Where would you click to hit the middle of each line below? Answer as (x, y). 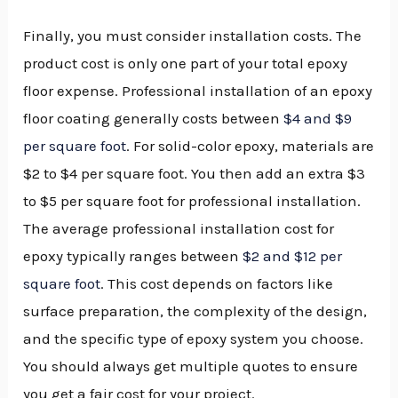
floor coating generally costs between (154, 118)
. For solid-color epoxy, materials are (251, 145)
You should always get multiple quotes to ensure (191, 366)
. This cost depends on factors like (217, 283)
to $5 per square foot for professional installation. (192, 200)
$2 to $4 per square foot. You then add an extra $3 (195, 173)
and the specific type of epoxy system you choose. (194, 338)
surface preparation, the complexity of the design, (195, 310)
